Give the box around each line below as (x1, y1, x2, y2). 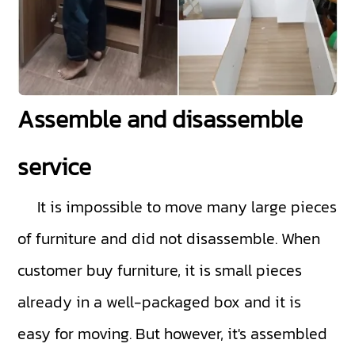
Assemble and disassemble (17, 101, 303, 137)
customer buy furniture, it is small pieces (17, 258, 303, 282)
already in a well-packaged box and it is (17, 289, 302, 314)
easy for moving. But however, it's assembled (17, 321, 328, 345)
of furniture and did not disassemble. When (17, 226, 321, 250)
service (17, 148, 92, 185)
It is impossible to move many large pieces (17, 194, 338, 219)
